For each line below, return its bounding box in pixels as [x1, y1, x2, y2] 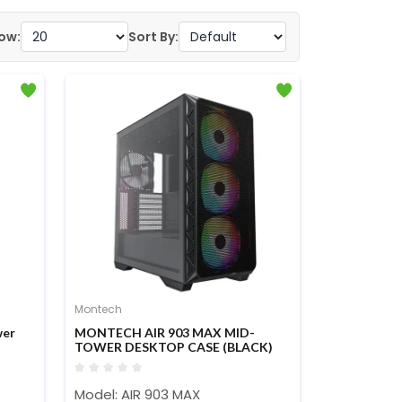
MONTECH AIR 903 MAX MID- [74, 325, 255, 340]
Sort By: [128, 28, 179, 46]
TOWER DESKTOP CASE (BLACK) [74, 339, 273, 354]
